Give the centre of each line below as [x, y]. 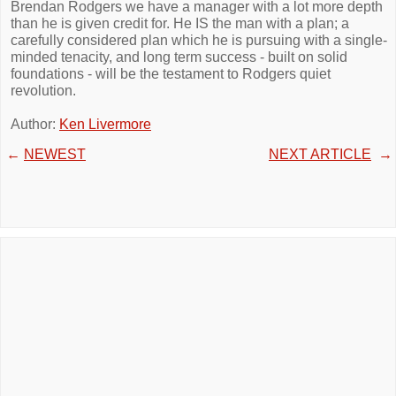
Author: [35, 124]
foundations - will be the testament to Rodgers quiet [171, 74]
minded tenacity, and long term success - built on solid [179, 57]
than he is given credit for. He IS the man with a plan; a [180, 23]
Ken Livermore [105, 124]
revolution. [43, 91]
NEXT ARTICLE [320, 154]
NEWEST [55, 154]
